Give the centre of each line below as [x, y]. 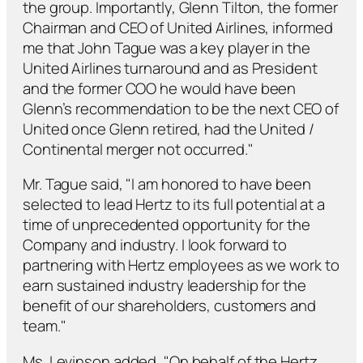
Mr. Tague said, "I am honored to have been [167, 184]
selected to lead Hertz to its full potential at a [174, 205]
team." [45, 326]
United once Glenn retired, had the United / [169, 128]
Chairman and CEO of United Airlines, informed [178, 27]
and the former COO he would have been [160, 88]
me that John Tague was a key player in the [167, 47]
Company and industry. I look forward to [155, 245]
